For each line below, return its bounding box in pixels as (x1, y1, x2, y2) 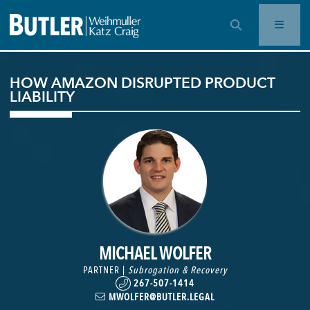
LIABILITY (9, 88, 75, 105)
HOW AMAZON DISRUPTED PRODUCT (9, 74, 275, 91)
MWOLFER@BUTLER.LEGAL (106, 291, 215, 302)
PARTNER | (82, 264, 128, 275)
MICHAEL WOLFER (99, 242, 211, 264)
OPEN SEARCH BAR (230, 17, 307, 30)
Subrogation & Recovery (127, 264, 228, 275)
